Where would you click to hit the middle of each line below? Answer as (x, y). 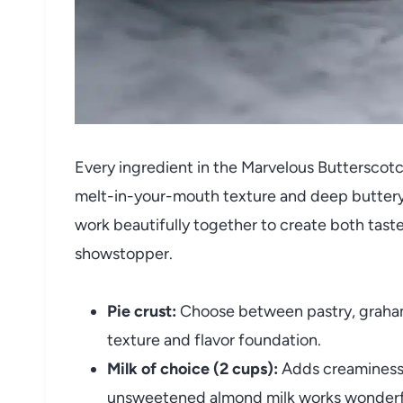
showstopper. (124, 253)
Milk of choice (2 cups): (193, 368)
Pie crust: (142, 311)
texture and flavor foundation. (214, 340)
